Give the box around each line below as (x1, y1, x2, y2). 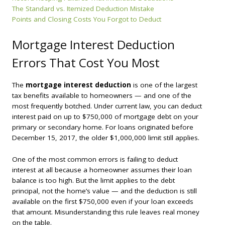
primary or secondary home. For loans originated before (12, 122, 193, 132)
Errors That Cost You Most (12, 54, 160, 71)
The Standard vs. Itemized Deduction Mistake (12, 4, 154, 14)
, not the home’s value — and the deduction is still (38, 186, 197, 195)
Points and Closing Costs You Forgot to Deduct (12, 15, 161, 24)
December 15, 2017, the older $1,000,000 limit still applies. (12, 133, 199, 142)
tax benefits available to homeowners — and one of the (12, 90, 191, 100)
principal (12, 186, 38, 195)
